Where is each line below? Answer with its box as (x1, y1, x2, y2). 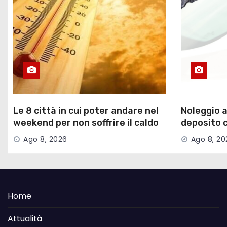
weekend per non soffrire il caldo (13, 117, 159, 128)
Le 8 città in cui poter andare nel (13, 105, 159, 117)
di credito (180, 128, 224, 140)
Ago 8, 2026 (23, 134, 67, 144)
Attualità (8, 212, 42, 224)
